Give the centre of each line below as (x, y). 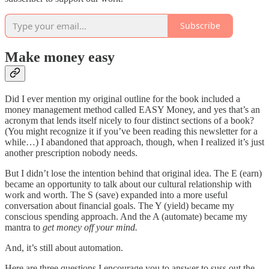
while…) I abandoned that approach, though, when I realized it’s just (134, 142)
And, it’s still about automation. (64, 248)
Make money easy (60, 57)
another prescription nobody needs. (71, 153)
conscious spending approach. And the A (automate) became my (126, 217)
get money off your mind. (90, 228)
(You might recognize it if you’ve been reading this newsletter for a (131, 131)
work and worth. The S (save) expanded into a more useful (116, 195)
